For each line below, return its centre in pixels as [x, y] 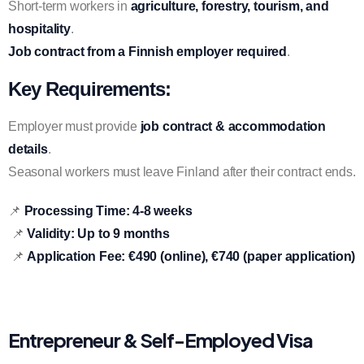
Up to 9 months [123, 234]
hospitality [39, 29]
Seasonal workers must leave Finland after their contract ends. [182, 172]
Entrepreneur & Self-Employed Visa [160, 340]
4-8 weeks [162, 211]
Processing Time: [77, 211]
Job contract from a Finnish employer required [147, 52]
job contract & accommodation [233, 126]
